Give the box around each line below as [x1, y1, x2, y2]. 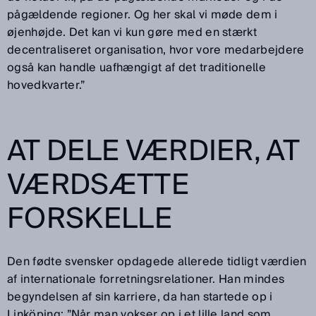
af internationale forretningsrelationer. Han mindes [7, 269, 285, 290]
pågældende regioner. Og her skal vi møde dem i [7, 5, 278, 25]
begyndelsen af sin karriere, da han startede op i [7, 287, 273, 308]
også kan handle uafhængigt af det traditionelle [7, 58, 267, 78]
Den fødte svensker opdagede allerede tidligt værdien [7, 252, 307, 272]
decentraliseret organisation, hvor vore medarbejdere [7, 40, 305, 61]
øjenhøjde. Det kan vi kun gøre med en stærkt [7, 23, 257, 43]
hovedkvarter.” [7, 75, 85, 96]
